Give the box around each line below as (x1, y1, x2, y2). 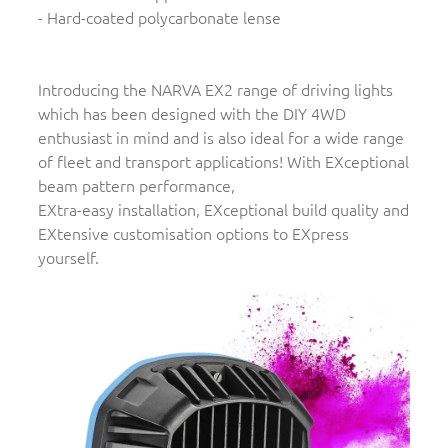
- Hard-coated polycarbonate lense (38, 6, 281, 29)
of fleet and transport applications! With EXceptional (38, 150, 409, 173)
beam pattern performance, (38, 174, 235, 197)
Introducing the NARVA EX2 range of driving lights (38, 78, 393, 101)
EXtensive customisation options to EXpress (38, 222, 349, 245)
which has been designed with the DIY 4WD (38, 102, 346, 125)
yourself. (38, 246, 99, 269)
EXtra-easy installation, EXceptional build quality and (38, 198, 409, 221)
